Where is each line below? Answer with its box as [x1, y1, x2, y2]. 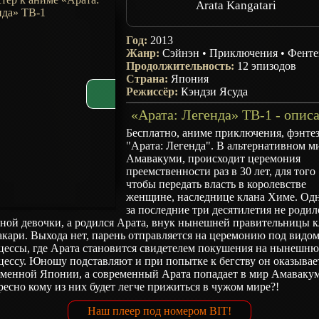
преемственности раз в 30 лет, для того [126, 165, 316, 177]
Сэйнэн [162, 47, 200, 59]
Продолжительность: [126, 60, 238, 72]
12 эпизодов [237, 60, 297, 72]
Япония [171, 73, 209, 85]
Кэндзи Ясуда [181, 85, 249, 98]
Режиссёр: [126, 85, 182, 98]
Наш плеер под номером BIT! [88, 305, 231, 318]
